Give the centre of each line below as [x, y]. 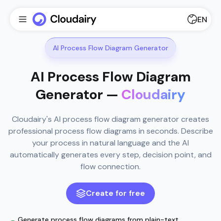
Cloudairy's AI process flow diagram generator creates [110, 119]
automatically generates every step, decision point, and [110, 155]
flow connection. [110, 166]
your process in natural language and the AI [110, 143]
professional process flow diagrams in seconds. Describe [110, 131]
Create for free [115, 193]
